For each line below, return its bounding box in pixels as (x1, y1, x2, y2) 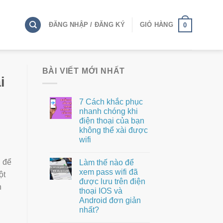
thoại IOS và (79, 186, 122, 195)
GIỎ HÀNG (139, 21, 173, 28)
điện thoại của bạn (79, 116, 144, 125)
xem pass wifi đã (79, 167, 138, 176)
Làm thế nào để (79, 158, 134, 167)
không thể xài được (79, 125, 148, 134)
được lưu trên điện (79, 177, 145, 186)
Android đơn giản (79, 196, 141, 205)
